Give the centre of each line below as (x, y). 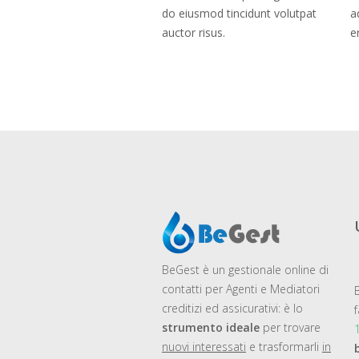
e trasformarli (284, 347)
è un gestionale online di (264, 270)
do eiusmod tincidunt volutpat (239, 13)
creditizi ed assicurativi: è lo (232, 308)
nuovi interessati (204, 347)
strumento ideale (211, 327)
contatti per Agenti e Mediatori (241, 289)
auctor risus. (194, 32)
